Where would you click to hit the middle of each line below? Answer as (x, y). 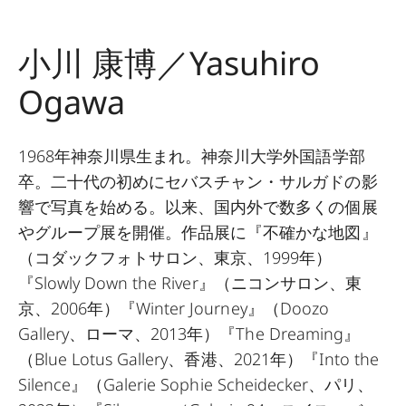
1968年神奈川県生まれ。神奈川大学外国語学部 (192, 156)
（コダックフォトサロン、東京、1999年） (175, 258)
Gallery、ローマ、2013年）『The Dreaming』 (189, 334)
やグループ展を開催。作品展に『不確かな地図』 (198, 232)
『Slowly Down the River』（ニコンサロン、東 (190, 283)
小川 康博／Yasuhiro (169, 63)
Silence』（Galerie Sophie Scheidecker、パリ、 (196, 385)
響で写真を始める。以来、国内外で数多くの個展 (198, 207)
